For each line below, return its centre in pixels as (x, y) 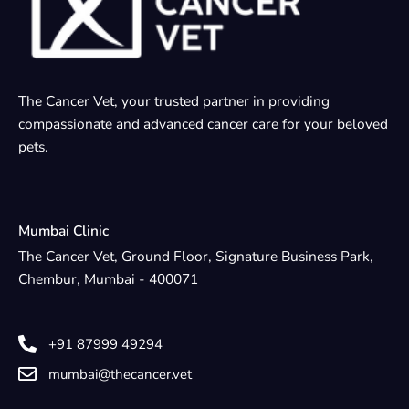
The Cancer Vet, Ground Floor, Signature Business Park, (196, 256)
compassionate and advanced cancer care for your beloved (203, 123)
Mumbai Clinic (63, 230)
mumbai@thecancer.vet (120, 374)
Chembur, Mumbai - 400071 (108, 278)
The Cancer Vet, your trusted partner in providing (174, 100)
